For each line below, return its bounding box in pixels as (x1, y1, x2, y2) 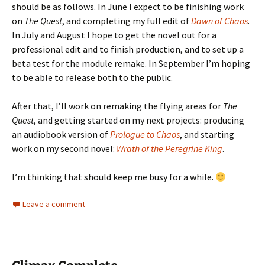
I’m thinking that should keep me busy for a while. (12, 170, 215, 183)
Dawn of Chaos (191, 14, 248, 27)
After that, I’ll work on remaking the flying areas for (12, 99, 223, 112)
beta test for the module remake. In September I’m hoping (12, 57, 250, 69)
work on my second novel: (12, 142, 117, 154)
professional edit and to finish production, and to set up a (12, 43, 244, 55)
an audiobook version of (12, 128, 110, 140)
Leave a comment (22, 198, 85, 209)
